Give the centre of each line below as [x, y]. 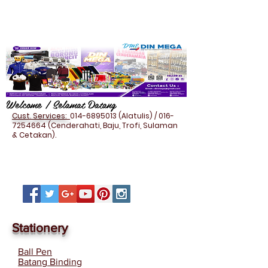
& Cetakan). [34, 135]
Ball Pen [35, 252]
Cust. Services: [41, 116]
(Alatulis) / [138, 116]
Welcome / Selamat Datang [61, 104]
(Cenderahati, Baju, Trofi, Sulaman [112, 125]
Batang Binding [50, 262]
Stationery [40, 228]
